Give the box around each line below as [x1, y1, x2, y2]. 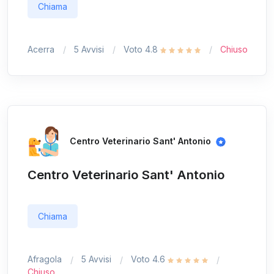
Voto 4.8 [124, 43, 160, 54]
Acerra [28, 43, 54, 54]
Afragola [28, 254, 62, 265]
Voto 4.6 [131, 254, 168, 265]
